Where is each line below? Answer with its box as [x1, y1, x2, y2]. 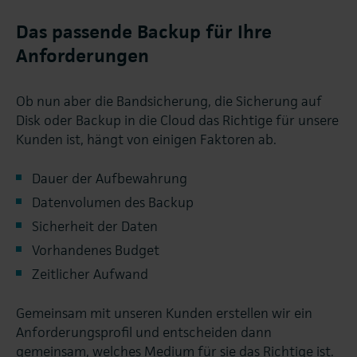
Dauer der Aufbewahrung [32, 170, 187, 188]
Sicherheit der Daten [32, 218, 158, 236]
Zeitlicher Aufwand [32, 265, 148, 284]
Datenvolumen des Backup [32, 194, 194, 212]
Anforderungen [16, 44, 149, 69]
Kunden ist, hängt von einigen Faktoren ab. [16, 131, 277, 149]
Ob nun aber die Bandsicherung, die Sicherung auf [16, 92, 322, 111]
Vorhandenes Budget [32, 241, 159, 260]
